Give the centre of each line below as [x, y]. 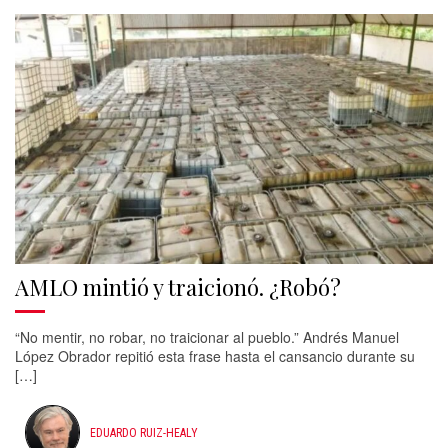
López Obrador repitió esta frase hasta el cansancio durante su [215, 356]
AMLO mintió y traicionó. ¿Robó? [178, 287]
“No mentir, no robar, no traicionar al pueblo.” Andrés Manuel [207, 337]
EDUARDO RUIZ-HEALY [144, 432]
